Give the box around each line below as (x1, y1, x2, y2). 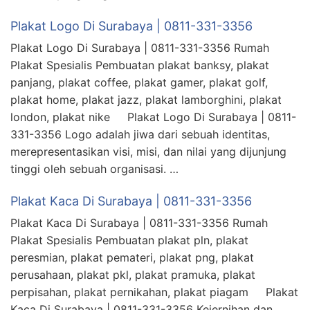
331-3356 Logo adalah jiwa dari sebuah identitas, (10, 127, 270, 142)
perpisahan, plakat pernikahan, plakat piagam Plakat (10, 285, 298, 300)
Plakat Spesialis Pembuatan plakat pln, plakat (10, 233, 248, 248)
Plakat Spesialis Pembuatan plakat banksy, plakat (10, 58, 269, 73)
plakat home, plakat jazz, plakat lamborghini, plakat (10, 93, 282, 107)
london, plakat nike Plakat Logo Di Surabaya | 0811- (10, 110, 296, 125)
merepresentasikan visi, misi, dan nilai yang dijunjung (10, 145, 286, 159)
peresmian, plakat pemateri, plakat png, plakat (10, 250, 254, 265)
